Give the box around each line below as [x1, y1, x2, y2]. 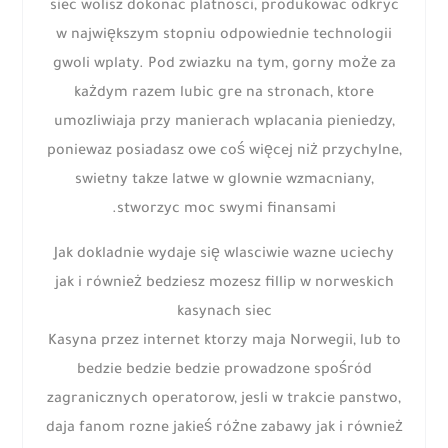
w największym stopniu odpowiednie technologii [56, 28, 392, 45]
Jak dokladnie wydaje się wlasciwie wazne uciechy [54, 247, 394, 264]
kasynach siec [176, 305, 272, 322]
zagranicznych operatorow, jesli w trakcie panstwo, [47, 392, 401, 409]
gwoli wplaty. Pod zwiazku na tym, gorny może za [52, 57, 396, 74]
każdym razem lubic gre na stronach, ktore [74, 86, 374, 103]
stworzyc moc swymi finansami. [117, 202, 336, 219]
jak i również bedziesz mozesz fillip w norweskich [54, 276, 394, 293]
